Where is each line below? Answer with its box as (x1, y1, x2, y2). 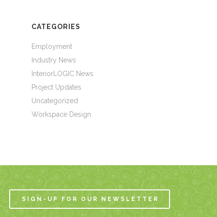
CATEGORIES (31, 23, 80, 31)
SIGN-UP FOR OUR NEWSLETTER (22, 196, 159, 202)
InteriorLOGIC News (31, 70, 93, 77)
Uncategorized (31, 97, 78, 105)
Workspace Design (31, 110, 91, 118)
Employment (31, 43, 72, 50)
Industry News (31, 56, 76, 64)
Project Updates (31, 83, 81, 91)
